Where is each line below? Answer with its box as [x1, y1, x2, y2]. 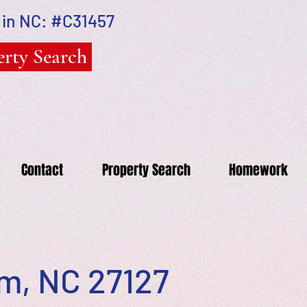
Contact [21, 160, 63, 180]
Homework [229, 160, 288, 180]
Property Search [101, 160, 191, 180]
